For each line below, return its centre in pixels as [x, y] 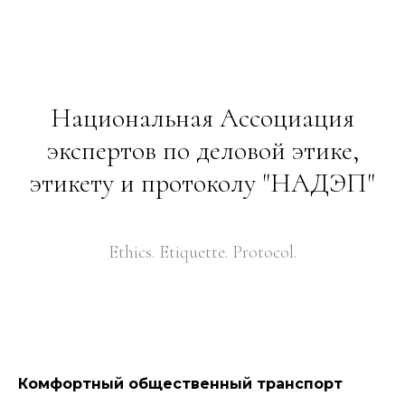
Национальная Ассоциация [202, 118]
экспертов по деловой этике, [202, 151]
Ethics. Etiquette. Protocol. [202, 252]
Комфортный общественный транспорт [180, 384]
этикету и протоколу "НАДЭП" [202, 183]
